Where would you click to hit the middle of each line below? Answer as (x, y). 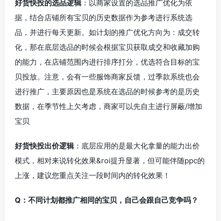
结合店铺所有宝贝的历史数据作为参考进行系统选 (111, 18)
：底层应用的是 (100, 146)
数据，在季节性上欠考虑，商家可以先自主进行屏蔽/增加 (109, 106)
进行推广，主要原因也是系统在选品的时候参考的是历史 (107, 92)
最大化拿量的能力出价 (163, 146)
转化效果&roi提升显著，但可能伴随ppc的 (136, 161)
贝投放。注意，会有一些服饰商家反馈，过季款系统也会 (107, 77)
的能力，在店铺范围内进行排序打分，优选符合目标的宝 (107, 62)
